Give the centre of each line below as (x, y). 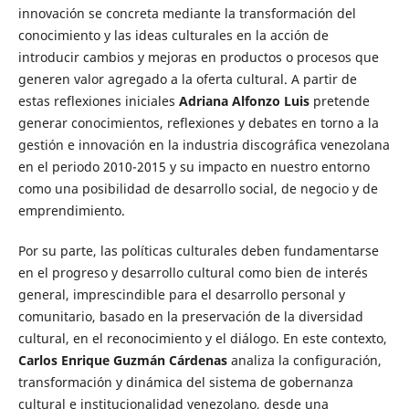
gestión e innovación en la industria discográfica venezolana (204, 145)
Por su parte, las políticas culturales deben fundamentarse (198, 251)
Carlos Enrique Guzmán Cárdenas (122, 361)
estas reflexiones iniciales (98, 101)
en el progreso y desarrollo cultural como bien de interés (193, 273)
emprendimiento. (71, 210)
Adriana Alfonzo (229, 101)
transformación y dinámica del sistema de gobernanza (185, 383)
